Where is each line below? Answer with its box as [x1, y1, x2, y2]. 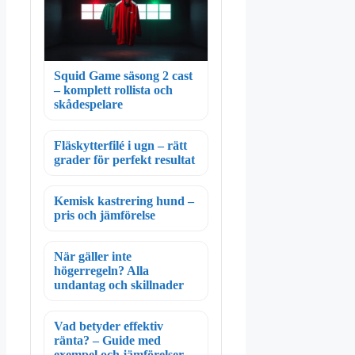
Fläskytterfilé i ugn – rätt [54, 139, 187, 153]
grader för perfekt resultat [54, 153, 195, 167]
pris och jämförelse [54, 208, 155, 223]
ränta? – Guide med [54, 334, 161, 348]
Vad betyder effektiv [54, 319, 163, 334]
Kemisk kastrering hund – [54, 194, 194, 208]
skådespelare [54, 97, 123, 112]
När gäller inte [54, 250, 132, 264]
